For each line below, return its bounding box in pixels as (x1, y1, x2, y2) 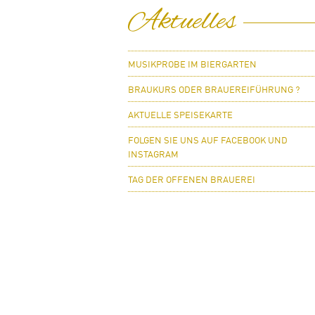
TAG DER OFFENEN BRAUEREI (128, 176, 255, 185)
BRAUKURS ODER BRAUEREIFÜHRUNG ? (128, 86, 300, 95)
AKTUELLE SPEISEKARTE (128, 111, 233, 120)
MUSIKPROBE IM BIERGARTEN (128, 60, 257, 70)
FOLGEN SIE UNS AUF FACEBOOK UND (128, 136, 288, 146)
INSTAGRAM (128, 150, 179, 160)
